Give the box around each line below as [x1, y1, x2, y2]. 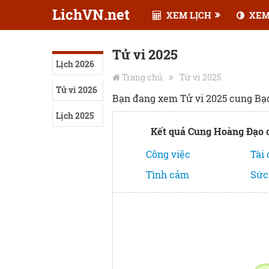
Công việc [146, 148, 190, 160]
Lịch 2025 [56, 110, 94, 121]
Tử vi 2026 [56, 84, 97, 95]
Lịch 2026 [56, 58, 94, 70]
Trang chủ [122, 71, 163, 83]
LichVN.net [52, 5, 130, 24]
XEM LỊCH [163, 9, 211, 21]
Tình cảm [146, 168, 189, 181]
